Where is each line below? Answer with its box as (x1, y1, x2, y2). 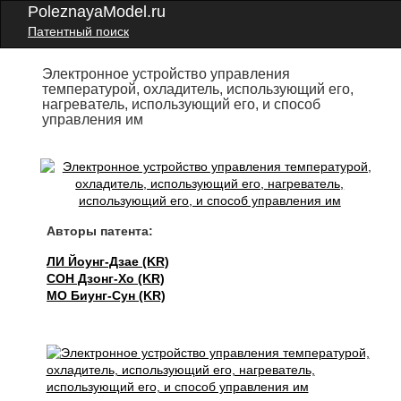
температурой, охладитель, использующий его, (42, 81, 354, 97)
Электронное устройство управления (42, 66, 291, 81)
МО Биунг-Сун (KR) (47, 288, 166, 303)
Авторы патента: (47, 224, 154, 238)
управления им (42, 112, 144, 127)
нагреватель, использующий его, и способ (42, 97, 321, 112)
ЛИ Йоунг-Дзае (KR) (47, 254, 170, 269)
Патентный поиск (28, 24, 129, 38)
